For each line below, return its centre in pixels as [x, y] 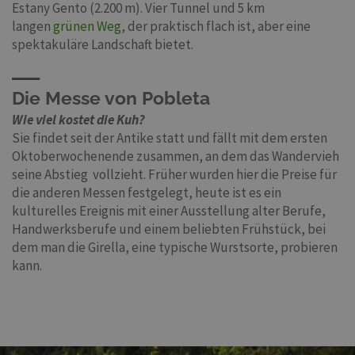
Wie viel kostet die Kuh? [78, 120]
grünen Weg [87, 27]
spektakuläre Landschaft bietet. [103, 45]
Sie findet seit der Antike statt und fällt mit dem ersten [170, 138]
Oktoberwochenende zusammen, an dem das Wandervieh [176, 157]
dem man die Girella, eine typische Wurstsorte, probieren [175, 248]
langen [32, 27]
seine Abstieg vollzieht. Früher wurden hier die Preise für [174, 175]
